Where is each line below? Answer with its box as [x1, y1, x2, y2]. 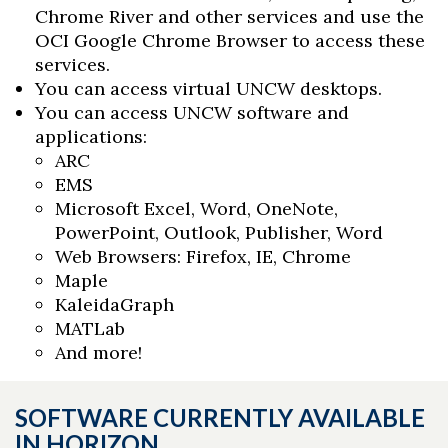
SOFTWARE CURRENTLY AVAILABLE [15, 403, 425, 433]
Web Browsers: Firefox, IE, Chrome [55, 245, 351, 269]
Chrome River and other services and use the [35, 5, 424, 29]
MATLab [55, 317, 125, 341]
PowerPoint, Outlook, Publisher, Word [55, 221, 383, 245]
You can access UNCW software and [35, 101, 349, 125]
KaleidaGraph [55, 293, 174, 317]
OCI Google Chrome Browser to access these [35, 29, 425, 53]
